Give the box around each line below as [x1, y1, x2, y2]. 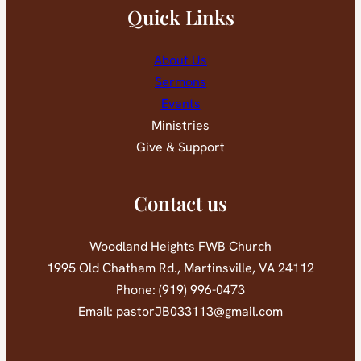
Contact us [134, 190, 227, 217]
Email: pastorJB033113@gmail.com [78, 303, 283, 321]
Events [160, 95, 201, 113]
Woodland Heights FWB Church [89, 238, 272, 255]
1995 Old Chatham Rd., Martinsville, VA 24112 [47, 259, 314, 277]
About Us [154, 52, 207, 69]
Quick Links [127, 4, 234, 31]
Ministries [151, 117, 210, 135]
